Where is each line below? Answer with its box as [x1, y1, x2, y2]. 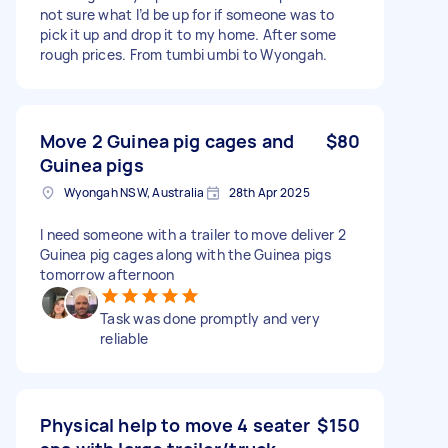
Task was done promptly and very [100, 308, 320, 328]
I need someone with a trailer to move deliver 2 [40, 224, 346, 244]
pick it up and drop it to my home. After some [40, 24, 337, 44]
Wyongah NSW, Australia [64, 183, 205, 201]
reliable [100, 328, 148, 348]
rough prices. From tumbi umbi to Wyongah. [40, 44, 328, 64]
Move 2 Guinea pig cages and [40, 128, 295, 153]
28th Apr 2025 [228, 183, 310, 201]
